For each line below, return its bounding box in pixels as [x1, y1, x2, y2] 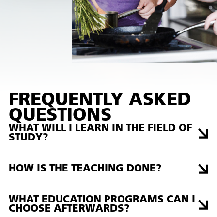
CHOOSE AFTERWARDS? [9, 204, 130, 215]
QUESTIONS [9, 107, 112, 125]
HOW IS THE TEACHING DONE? [9, 164, 162, 174]
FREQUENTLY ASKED [9, 92, 192, 110]
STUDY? [9, 133, 48, 143]
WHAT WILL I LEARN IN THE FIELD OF [9, 124, 192, 134]
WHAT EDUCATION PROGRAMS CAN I [9, 195, 196, 205]
